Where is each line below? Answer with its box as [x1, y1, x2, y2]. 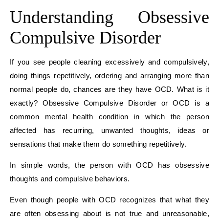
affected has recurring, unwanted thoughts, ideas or [10, 126, 209, 134]
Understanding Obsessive [10, 7, 209, 27]
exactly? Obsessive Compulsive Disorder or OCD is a [10, 98, 209, 107]
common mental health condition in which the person [10, 112, 209, 121]
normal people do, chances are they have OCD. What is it [10, 85, 209, 93]
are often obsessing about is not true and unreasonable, [10, 209, 209, 218]
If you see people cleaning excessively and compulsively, [10, 57, 209, 66]
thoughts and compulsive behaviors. [10, 174, 130, 183]
